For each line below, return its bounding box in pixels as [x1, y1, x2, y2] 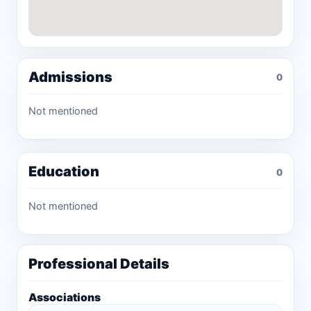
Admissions [28, 68, 112, 85]
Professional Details [28, 255, 169, 273]
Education [28, 163, 99, 180]
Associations [28, 291, 101, 305]
